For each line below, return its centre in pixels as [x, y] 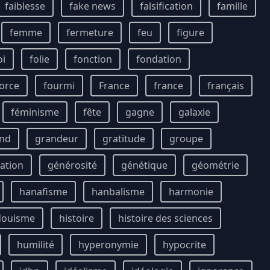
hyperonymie [108, 245]
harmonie [191, 192]
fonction [93, 59]
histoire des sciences [165, 218]
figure [190, 33]
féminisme [35, 112]
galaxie [194, 112]
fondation [159, 59]
